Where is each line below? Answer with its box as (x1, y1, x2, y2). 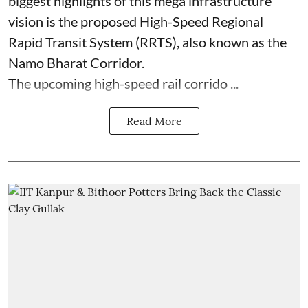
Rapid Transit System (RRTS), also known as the (8, 33, 287, 50)
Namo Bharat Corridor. (8, 54, 147, 71)
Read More (126, 113, 182, 128)
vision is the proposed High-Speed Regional (8, 12, 263, 30)
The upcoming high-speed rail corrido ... (8, 74, 239, 91)
